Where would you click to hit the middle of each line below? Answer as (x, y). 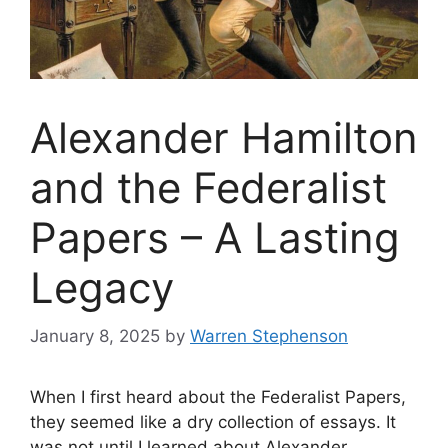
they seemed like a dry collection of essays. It (213, 422)
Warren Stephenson (269, 336)
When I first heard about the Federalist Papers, (218, 397)
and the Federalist (208, 187)
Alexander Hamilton (224, 137)
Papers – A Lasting (215, 237)
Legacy (102, 287)
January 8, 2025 (95, 336)
